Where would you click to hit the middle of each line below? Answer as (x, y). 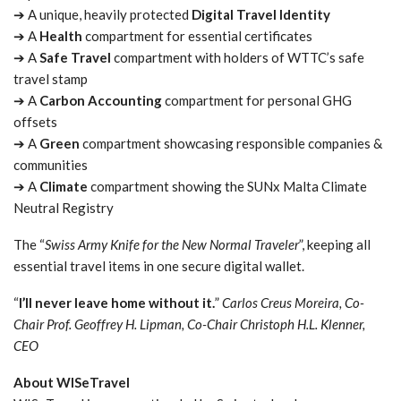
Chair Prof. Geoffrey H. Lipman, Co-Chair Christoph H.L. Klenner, (189, 324)
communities (51, 165)
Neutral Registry (64, 208)
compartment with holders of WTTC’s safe (238, 58)
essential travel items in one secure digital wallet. (159, 266)
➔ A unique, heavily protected (102, 15)
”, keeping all (335, 245)
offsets (35, 122)
